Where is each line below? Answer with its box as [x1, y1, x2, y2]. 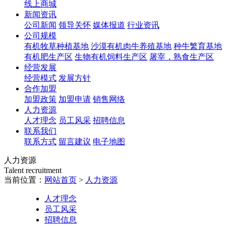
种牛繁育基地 [174, 42, 222, 50]
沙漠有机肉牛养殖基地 [91, 42, 172, 50]
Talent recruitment [4, 166, 62, 175]
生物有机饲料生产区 [75, 52, 147, 61]
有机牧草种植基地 [24, 42, 89, 50]
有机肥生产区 [24, 52, 73, 61]
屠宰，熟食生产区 [149, 52, 214, 61]
